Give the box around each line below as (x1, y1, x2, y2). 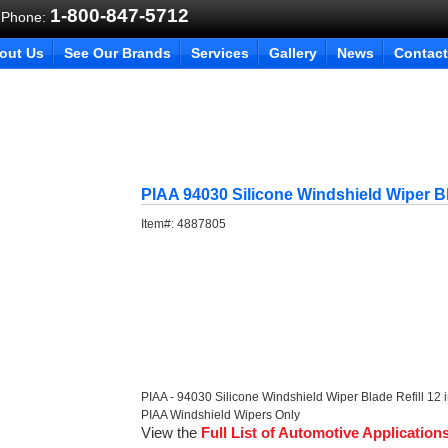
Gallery (269, 45, 317, 61)
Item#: (141, 217, 178, 231)
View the (141, 424, 202, 441)
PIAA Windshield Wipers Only (141, 408, 301, 422)
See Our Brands (64, 45, 171, 61)
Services (191, 45, 249, 61)
